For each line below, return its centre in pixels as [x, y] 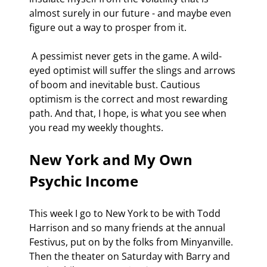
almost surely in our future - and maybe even [131, 13]
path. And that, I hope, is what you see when [129, 113]
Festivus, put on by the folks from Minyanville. [132, 242]
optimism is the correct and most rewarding [130, 99]
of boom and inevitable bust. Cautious [116, 84]
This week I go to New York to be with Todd [126, 213]
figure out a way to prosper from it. [108, 27]
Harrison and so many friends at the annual [128, 227]
